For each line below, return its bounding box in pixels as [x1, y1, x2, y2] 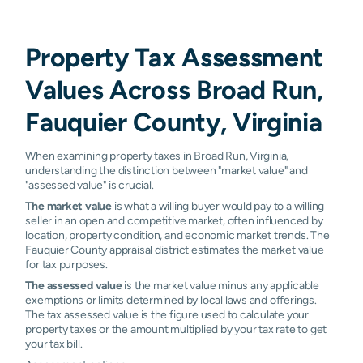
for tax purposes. [25, 257, 108, 271]
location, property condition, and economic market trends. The [25, 228, 330, 241]
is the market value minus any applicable [122, 278, 319, 292]
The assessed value [25, 278, 122, 292]
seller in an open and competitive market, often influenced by [25, 213, 323, 227]
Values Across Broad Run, [25, 74, 323, 105]
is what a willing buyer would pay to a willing [112, 199, 325, 212]
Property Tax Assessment [25, 41, 323, 72]
